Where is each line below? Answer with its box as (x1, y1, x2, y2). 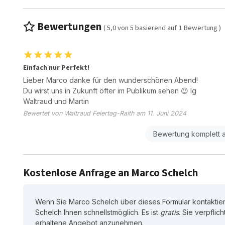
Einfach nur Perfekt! (23, 63, 89, 73)
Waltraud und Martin (23, 96, 89, 105)
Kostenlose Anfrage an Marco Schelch (23, 165, 198, 180)
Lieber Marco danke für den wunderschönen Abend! (23, 75, 198, 84)
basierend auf (135, 23, 178, 34)
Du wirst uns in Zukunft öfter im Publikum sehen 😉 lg (23, 86, 196, 95)
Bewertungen (35, 19, 103, 35)
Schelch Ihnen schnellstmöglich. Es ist (35, 207, 160, 216)
